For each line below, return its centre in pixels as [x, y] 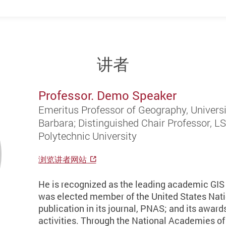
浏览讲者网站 [63, 160]
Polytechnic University [88, 136]
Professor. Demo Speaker [108, 96]
